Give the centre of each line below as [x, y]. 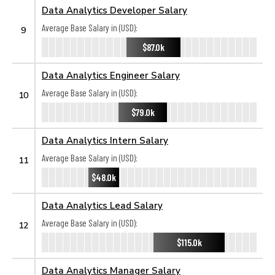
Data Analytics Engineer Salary [111, 75]
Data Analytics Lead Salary [102, 205]
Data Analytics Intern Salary [105, 140]
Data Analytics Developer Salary [114, 10]
